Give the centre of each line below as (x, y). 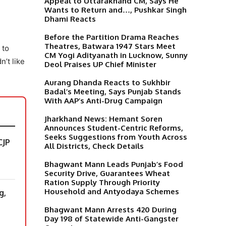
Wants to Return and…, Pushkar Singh (116, 10)
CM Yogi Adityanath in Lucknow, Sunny (116, 55)
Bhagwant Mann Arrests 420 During (110, 209)
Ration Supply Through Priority (102, 182)
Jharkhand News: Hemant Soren (103, 119)
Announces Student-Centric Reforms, (114, 128)
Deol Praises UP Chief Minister (100, 64)
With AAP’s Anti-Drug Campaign (103, 100)
